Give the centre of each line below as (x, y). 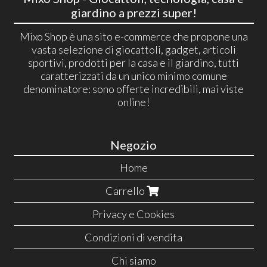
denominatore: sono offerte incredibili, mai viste (133, 89)
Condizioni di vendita (133, 237)
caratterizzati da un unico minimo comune (133, 76)
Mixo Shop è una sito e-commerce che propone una (133, 37)
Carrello (126, 190)
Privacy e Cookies (133, 214)
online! (133, 102)
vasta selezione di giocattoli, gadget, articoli (133, 50)
